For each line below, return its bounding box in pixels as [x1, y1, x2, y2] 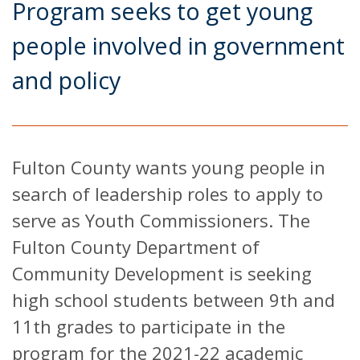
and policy [12, 63, 121, 96]
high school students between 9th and [12, 287, 335, 312]
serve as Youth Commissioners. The [12, 207, 310, 232]
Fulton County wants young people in [12, 154, 325, 179]
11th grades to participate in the [12, 313, 285, 338]
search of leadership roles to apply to [12, 181, 323, 206]
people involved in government [12, 29, 345, 61]
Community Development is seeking [12, 260, 312, 285]
